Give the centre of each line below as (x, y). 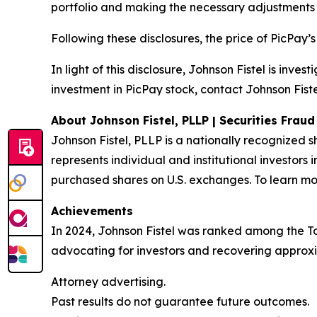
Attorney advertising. (108, 282)
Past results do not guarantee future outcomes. (180, 302)
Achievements (92, 211)
